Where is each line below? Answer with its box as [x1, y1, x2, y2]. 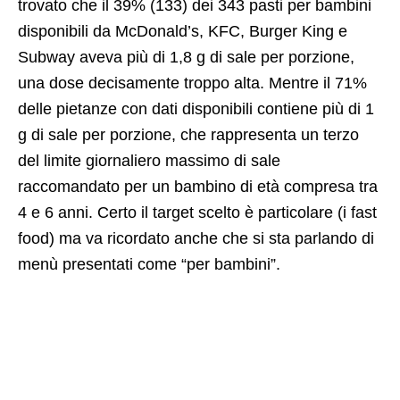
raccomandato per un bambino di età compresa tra [18, 177, 378, 196]
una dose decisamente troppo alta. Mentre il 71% [18, 73, 367, 92]
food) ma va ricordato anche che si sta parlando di [18, 229, 374, 247]
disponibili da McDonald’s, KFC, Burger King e [18, 21, 347, 40]
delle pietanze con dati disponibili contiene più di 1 [18, 99, 374, 118]
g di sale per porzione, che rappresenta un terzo [18, 125, 359, 144]
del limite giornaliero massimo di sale [18, 151, 280, 170]
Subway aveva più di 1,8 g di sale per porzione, [18, 47, 354, 66]
